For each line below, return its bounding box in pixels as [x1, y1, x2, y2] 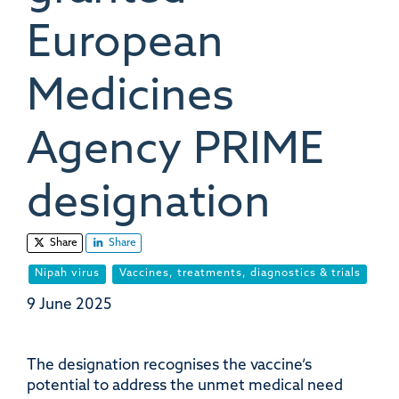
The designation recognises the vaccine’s [27, 357, 312, 373]
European [27, 22, 224, 68]
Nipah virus [35, 267, 101, 279]
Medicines [27, 76, 234, 121]
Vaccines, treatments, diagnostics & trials [118, 267, 361, 279]
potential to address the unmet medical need [27, 378, 343, 394]
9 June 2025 [27, 297, 111, 313]
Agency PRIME [27, 129, 324, 175]
